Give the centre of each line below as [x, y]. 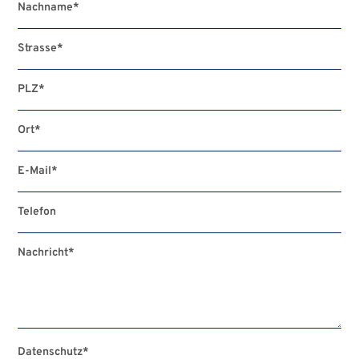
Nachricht [43, 253]
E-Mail [35, 171]
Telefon [37, 212]
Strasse [38, 48]
